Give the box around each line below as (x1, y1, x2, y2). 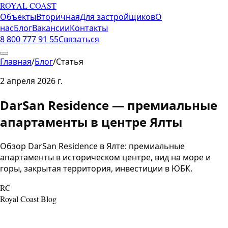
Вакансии (32, 22, 70, 34)
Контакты (70, 22, 108, 34)
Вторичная (36, 11, 80, 22)
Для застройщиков (80, 11, 155, 22)
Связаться (59, 34, 99, 45)
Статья (56, 56, 83, 67)
